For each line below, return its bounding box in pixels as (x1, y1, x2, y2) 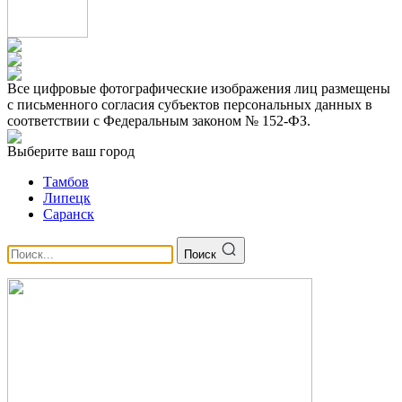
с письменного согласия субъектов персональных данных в (7, 97, 372, 112)
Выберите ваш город (7, 144, 135, 159)
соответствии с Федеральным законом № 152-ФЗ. (7, 113, 310, 128)
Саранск (43, 206, 94, 222)
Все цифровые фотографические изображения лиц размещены (7, 81, 390, 96)
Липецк (43, 190, 91, 205)
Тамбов (43, 174, 89, 189)
